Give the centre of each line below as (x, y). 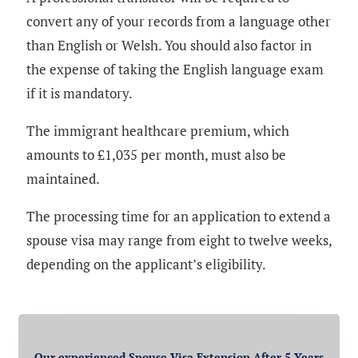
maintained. (63, 178)
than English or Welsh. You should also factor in (169, 45)
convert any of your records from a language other (179, 21)
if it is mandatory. (80, 93)
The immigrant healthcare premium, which (158, 130)
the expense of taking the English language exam (175, 69)
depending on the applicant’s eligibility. (146, 264)
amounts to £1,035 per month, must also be (156, 154)
